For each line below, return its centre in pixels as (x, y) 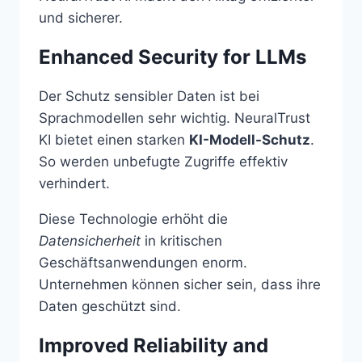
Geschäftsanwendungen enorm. (143, 262)
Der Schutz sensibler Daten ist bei (149, 96)
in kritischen (181, 240)
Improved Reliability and (154, 345)
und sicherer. (81, 17)
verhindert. (74, 183)
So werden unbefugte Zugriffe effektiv (163, 161)
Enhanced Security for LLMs (173, 57)
